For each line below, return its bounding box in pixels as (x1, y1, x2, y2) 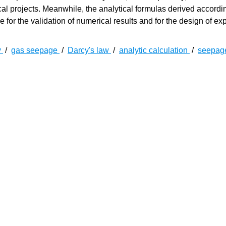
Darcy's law (68, 46, 111, 54)
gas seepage (11, 46, 60, 54)
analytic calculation (119, 46, 190, 54)
